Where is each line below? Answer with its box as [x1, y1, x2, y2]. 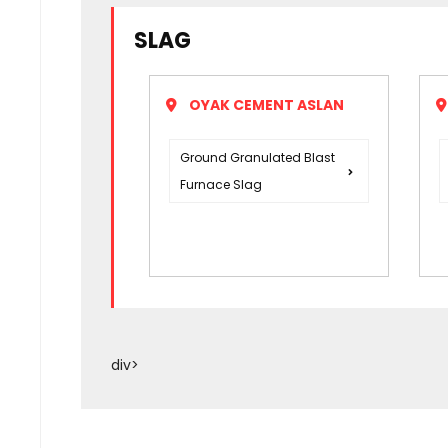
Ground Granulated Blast [180, 149, 335, 167]
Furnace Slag [180, 176, 262, 194]
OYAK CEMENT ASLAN [189, 95, 344, 116]
